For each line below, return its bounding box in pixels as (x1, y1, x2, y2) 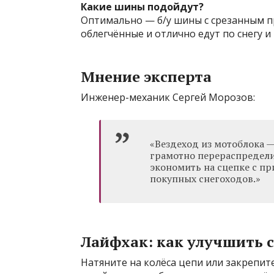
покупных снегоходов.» (150, 172, 261, 185)
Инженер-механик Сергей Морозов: (81, 91, 255, 104)
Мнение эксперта (81, 67, 212, 86)
